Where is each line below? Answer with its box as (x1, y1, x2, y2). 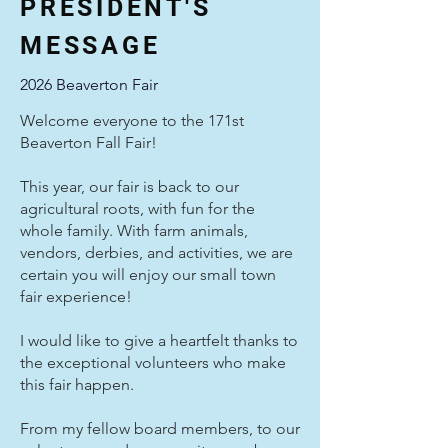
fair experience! (20, 287, 132, 306)
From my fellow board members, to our (20, 419, 300, 438)
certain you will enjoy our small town (20, 265, 276, 284)
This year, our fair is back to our (20, 177, 239, 196)
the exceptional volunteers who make (20, 353, 286, 372)
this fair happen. (20, 375, 134, 394)
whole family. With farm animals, (20, 221, 248, 240)
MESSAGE (20, 31, 161, 60)
